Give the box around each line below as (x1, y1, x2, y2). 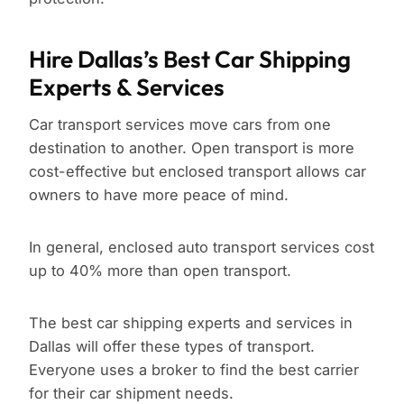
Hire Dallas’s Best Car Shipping (29, 44, 351, 75)
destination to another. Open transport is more (29, 139, 354, 158)
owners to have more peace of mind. (29, 186, 289, 205)
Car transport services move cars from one (29, 115, 331, 134)
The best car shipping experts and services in (29, 314, 353, 333)
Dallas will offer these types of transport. (29, 337, 315, 356)
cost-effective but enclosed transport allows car (29, 162, 366, 181)
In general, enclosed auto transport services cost (29, 238, 374, 257)
